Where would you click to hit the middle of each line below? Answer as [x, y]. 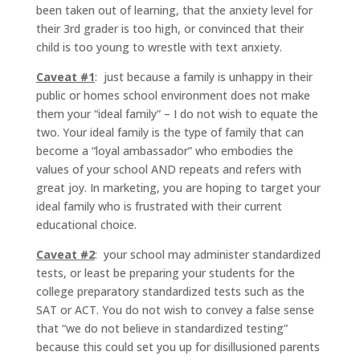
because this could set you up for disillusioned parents [178, 346]
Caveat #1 [65, 76]
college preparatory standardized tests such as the [170, 291]
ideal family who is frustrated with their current [159, 206]
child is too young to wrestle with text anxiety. [159, 47]
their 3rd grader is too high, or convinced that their [170, 28]
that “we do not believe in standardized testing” [162, 328]
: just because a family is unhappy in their [203, 76]
